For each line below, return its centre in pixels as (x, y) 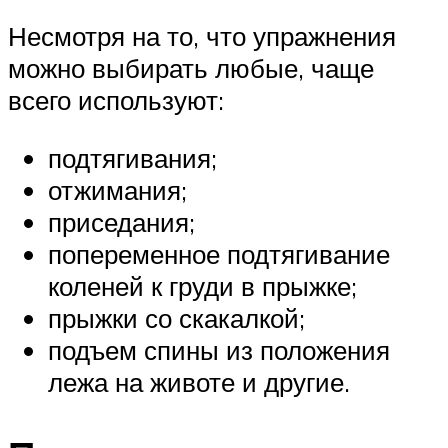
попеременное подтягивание (219, 253)
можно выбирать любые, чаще (191, 68)
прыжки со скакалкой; (176, 317)
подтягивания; (132, 157)
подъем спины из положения (219, 349)
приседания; (121, 221)
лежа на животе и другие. (199, 381)
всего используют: (116, 100)
